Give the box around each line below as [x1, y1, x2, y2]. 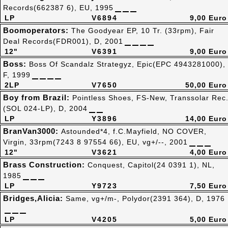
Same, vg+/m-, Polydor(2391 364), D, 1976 [66, 194, 225, 203]
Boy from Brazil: [3, 93, 72, 102]
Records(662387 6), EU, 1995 [3, 4, 113, 12]
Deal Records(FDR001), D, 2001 [3, 37, 123, 45]
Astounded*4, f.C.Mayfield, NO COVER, [61, 127, 207, 135]
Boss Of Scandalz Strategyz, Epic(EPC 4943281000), [29, 60, 225, 68]
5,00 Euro [190, 215, 227, 223]
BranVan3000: [3, 127, 61, 135]
